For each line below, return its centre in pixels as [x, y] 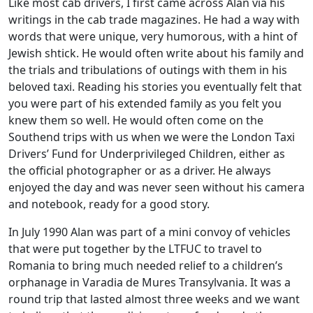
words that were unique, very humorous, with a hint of [153, 36]
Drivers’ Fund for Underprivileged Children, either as [147, 153]
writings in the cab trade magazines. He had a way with [154, 19]
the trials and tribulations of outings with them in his [148, 70]
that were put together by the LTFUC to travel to [135, 248]
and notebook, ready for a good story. [110, 204]
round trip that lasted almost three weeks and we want [154, 299]
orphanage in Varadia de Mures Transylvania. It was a [150, 282]
